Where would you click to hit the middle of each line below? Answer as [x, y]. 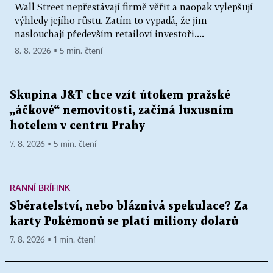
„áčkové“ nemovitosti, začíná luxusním [122, 110]
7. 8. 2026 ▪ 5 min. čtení [53, 144]
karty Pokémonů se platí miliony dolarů [124, 221]
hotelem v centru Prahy [77, 126]
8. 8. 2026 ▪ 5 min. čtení [58, 51]
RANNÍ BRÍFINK [40, 187]
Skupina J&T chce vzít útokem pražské [120, 95]
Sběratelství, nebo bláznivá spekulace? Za [129, 206]
